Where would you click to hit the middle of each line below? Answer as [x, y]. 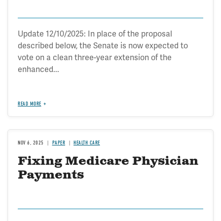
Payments [51, 175]
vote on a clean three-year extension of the [95, 57]
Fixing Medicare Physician [108, 161]
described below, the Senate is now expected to [103, 46]
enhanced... [38, 69]
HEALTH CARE [87, 143]
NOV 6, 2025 [31, 143]
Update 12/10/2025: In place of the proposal [95, 34]
